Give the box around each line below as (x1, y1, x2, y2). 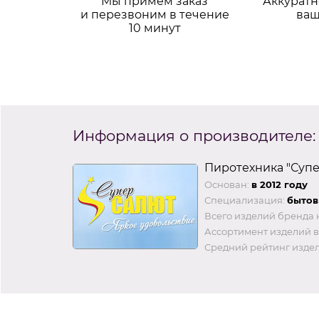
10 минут (128, 21, 181, 35)
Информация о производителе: (73, 127, 315, 145)
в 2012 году (251, 179, 308, 190)
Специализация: (204, 194, 285, 206)
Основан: (204, 179, 249, 190)
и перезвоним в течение (80, 8, 229, 21)
